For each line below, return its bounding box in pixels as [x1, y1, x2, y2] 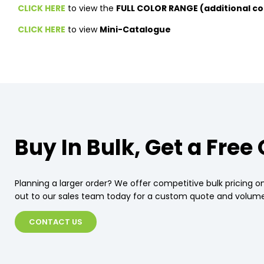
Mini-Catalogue [100, 24, 171, 36]
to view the [65, 2, 116, 15]
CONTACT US [29, 216, 82, 228]
